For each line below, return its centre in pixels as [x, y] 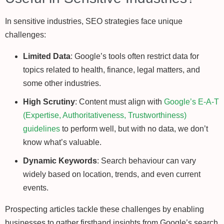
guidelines [41, 129]
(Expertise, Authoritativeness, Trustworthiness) [105, 115]
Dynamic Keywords [60, 161]
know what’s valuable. [62, 142]
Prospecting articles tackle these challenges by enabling [104, 209]
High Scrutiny [49, 102]
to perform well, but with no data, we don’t [134, 129]
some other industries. [62, 83]
